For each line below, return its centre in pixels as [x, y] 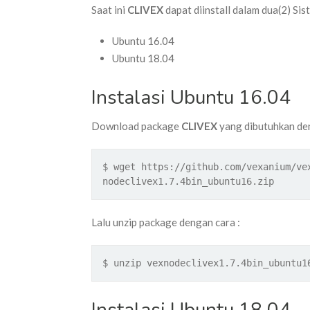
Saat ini [109, 10]
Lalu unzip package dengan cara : [166, 222]
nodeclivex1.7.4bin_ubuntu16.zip [188, 181]
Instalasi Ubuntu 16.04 [191, 97]
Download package [136, 126]
